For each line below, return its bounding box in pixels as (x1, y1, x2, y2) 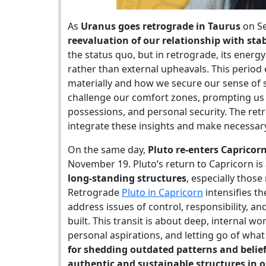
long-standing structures (68, 172, 186, 185)
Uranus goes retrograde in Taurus (81, 20, 240, 33)
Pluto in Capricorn (122, 186, 203, 199)
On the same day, (68, 143, 148, 156)
